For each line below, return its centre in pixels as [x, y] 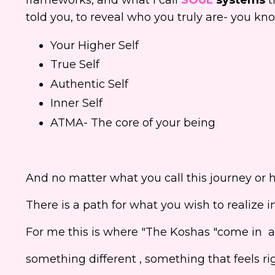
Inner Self [76, 103]
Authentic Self [89, 84]
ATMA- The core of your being [133, 122]
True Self [75, 65]
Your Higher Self [95, 45]
